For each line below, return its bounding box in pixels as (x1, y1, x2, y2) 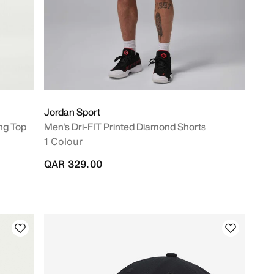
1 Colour (44, 134, 83, 149)
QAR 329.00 (44, 157, 102, 171)
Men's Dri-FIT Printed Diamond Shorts (44, 119, 206, 134)
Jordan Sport (44, 105, 100, 119)
